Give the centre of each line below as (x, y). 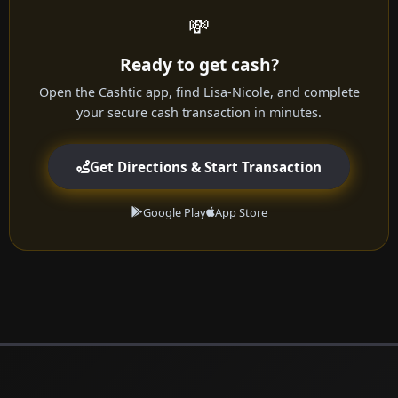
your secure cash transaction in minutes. (199, 113)
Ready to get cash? (199, 65)
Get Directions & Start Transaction (206, 167)
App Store (241, 213)
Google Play (174, 213)
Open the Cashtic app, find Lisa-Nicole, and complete (199, 92)
